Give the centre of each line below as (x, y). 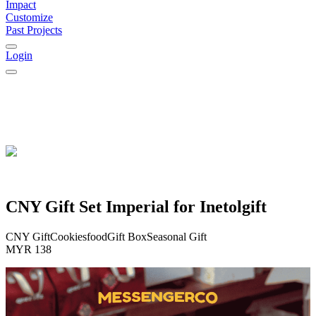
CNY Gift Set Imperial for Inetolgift (136, 206)
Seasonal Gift (177, 236)
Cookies (68, 236)
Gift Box (127, 236)
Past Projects (34, 30)
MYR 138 (29, 249)
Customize (29, 17)
